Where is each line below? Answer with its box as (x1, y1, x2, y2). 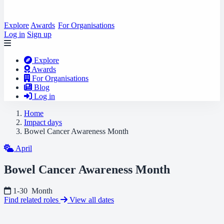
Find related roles (4, 195, 60, 204)
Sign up (27, 30, 51, 38)
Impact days (24, 118, 62, 126)
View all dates (69, 195, 114, 204)
